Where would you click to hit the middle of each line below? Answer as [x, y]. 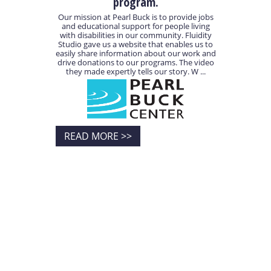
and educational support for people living [135, 26]
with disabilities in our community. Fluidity [135, 35]
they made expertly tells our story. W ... [135, 72]
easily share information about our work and [135, 54]
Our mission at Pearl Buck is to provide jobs [135, 17]
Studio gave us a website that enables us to [135, 44]
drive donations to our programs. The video [135, 63]
